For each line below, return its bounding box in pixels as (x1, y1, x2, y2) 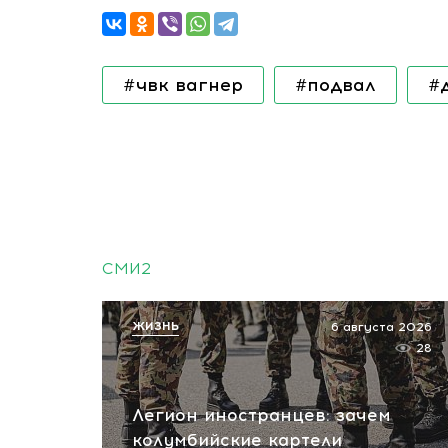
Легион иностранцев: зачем (132, 405, 391, 425)
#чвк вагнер (123, 74, 243, 96)
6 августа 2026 (331, 320, 432, 334)
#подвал (295, 74, 376, 96)
